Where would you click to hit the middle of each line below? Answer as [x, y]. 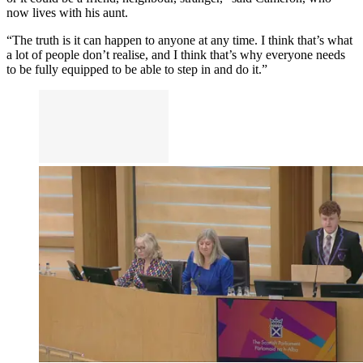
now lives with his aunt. [67, 12]
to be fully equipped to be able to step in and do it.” [137, 69]
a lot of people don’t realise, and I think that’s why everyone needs [176, 54]
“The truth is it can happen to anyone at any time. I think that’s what [179, 40]
